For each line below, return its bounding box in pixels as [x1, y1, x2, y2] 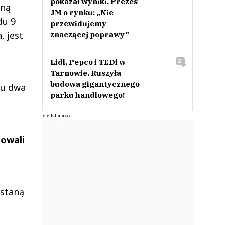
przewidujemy [50, 19, 106, 28]
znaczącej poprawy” [50, 30, 129, 39]
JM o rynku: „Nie [50, 8, 114, 17]
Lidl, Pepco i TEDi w [50, 57, 126, 67]
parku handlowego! [50, 90, 125, 100]
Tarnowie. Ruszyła [50, 68, 121, 78]
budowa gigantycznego [50, 79, 140, 89]
